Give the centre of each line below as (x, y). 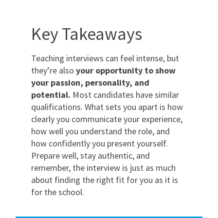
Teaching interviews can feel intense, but (105, 58)
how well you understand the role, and (100, 131)
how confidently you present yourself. (100, 143)
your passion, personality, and (90, 82)
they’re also (54, 70)
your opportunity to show (126, 70)
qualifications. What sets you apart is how (107, 107)
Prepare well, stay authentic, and (91, 155)
